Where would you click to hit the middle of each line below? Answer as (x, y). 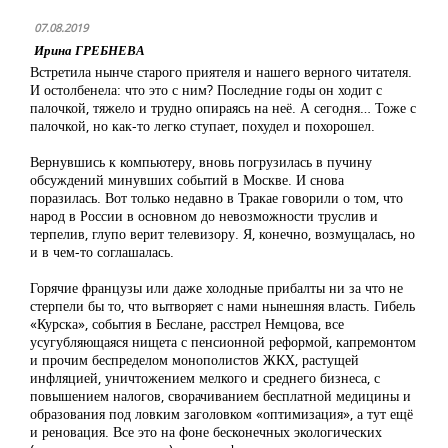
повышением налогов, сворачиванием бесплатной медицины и (220, 395)
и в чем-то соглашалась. (102, 251)
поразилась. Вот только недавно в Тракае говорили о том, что (216, 197)
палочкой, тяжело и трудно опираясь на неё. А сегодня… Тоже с (223, 107)
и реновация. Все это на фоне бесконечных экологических (206, 431)
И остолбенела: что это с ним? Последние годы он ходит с (206, 89)
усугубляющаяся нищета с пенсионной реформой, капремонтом (223, 341)
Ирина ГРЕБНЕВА (89, 50)
